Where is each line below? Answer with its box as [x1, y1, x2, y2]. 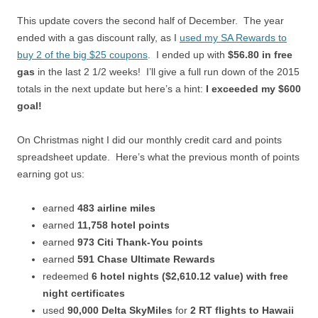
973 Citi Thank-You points [77, 236, 203, 248]
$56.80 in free [225, 48, 292, 60]
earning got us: [17, 168, 84, 180]
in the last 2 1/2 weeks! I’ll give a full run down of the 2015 [35, 65, 300, 77]
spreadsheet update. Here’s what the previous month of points [17, 150, 300, 163]
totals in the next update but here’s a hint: [17, 82, 206, 94]
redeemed [43, 270, 92, 282]
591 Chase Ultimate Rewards [77, 253, 215, 265]
